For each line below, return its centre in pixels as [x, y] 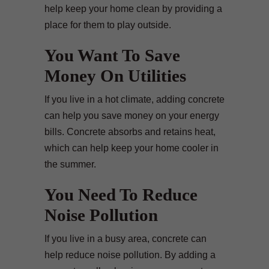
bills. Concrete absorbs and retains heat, [130, 131]
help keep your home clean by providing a [133, 8]
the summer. [70, 164]
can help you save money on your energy [132, 115]
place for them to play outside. [108, 25]
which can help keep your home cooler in [131, 148]
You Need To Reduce [121, 194]
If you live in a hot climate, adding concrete [134, 99]
